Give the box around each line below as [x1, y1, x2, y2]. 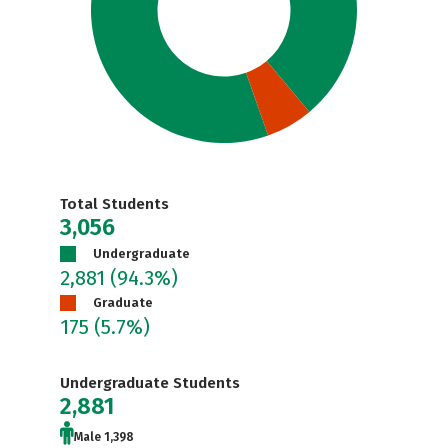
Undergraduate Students [60, 374, 240, 392]
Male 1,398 [74, 430, 134, 444]
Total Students [60, 195, 169, 213]
